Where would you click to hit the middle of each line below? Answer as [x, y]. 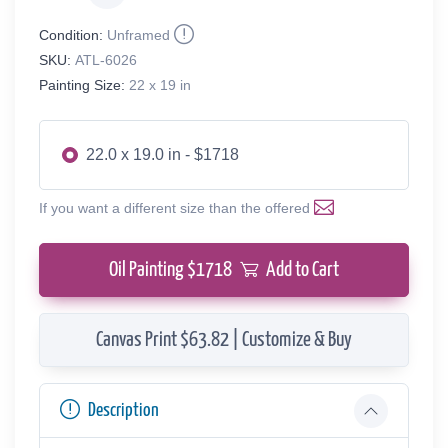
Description [123, 410]
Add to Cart [302, 269]
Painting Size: [82, 84]
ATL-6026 [106, 59]
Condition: [71, 34]
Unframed [138, 34]
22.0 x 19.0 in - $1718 [162, 154]
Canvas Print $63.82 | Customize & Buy [224, 339]
